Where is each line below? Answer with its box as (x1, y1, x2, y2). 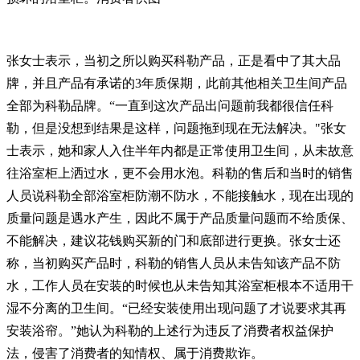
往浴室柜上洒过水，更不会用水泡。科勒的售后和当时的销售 (6, 166, 354, 180)
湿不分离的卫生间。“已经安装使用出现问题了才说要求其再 (6, 301, 346, 315)
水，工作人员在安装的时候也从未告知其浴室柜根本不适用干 (6, 279, 354, 292)
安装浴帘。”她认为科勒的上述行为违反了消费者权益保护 (6, 324, 333, 337)
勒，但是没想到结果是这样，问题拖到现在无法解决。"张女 (6, 121, 346, 135)
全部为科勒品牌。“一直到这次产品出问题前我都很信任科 (6, 99, 333, 112)
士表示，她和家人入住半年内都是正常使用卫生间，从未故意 (6, 144, 354, 157)
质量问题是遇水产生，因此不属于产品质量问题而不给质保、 (6, 211, 354, 225)
